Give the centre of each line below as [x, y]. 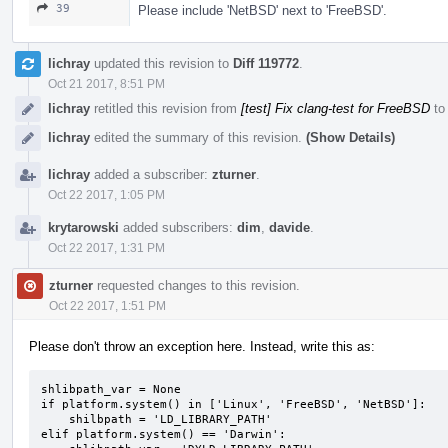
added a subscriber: [151, 174]
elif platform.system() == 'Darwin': [163, 434]
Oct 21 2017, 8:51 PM [106, 83]
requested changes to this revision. [196, 285]
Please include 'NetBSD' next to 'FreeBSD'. [262, 10]
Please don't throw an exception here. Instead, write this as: [202, 346]
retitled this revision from [165, 108]
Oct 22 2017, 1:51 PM [107, 305]
